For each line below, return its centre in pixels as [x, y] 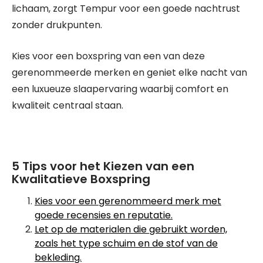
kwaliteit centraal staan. [68, 105]
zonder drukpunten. [57, 25]
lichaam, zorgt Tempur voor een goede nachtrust [126, 8]
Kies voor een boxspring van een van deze [108, 56]
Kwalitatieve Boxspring [81, 179]
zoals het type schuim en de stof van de [126, 243]
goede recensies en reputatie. [104, 215]
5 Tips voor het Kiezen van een [103, 166]
